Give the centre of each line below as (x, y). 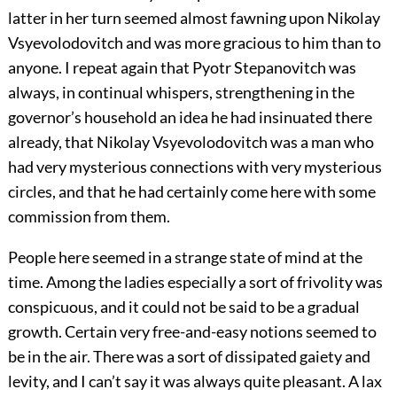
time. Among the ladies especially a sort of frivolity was (195, 282)
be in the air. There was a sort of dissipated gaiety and (189, 357)
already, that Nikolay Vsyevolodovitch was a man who (191, 142)
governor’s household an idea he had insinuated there (190, 117)
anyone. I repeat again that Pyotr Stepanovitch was (182, 68)
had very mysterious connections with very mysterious (195, 167)
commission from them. (89, 217)
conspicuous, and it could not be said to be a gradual (183, 307)
